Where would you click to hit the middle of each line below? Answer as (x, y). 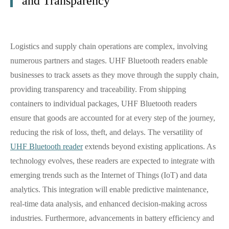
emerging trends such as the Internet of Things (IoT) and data (109, 175)
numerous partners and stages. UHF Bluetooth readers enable (109, 61)
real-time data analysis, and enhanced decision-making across (109, 204)
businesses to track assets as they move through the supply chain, (114, 75)
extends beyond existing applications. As (149, 146)
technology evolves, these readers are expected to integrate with (112, 161)
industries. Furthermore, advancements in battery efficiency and (112, 218)
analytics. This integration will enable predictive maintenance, (109, 189)
